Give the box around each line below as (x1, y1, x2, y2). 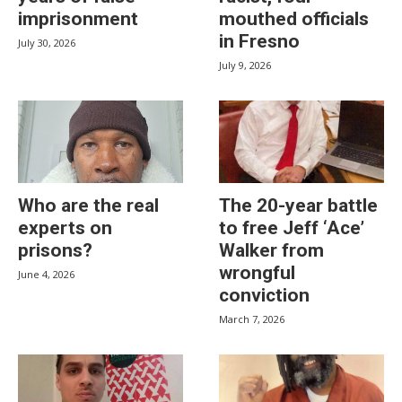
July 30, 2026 (18, 36, 75, 49)
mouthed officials (219, 8, 369, 30)
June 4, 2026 (18, 267, 74, 281)
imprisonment (18, 8, 138, 30)
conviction (219, 284, 310, 306)
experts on (18, 217, 112, 239)
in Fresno (219, 31, 300, 52)
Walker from (219, 240, 324, 261)
